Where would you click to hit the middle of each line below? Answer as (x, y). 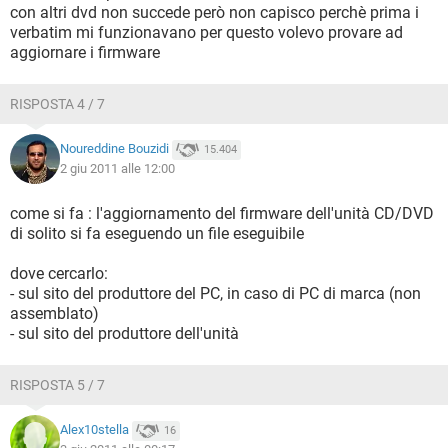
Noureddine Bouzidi (114, 149)
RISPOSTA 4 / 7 (57, 104)
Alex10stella (94, 430)
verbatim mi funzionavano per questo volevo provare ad (206, 32)
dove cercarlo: (59, 273)
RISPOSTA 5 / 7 (57, 385)
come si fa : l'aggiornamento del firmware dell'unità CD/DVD (222, 213)
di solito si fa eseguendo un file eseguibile (157, 233)
